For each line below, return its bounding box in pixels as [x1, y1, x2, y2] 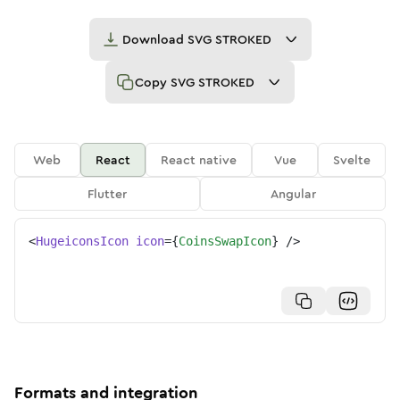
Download [121, 30, 187, 48]
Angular [270, 185, 316, 203]
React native [161, 151, 237, 169]
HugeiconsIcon [36, 234, 129, 248]
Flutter [87, 185, 127, 203]
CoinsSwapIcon [179, 234, 271, 248]
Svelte [333, 151, 371, 169]
